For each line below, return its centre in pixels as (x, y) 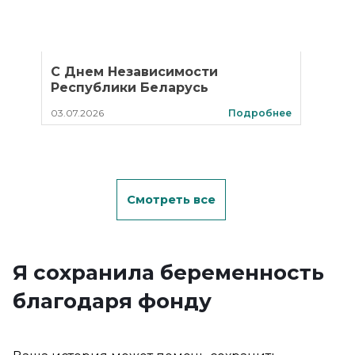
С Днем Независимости (134, 72)
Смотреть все (171, 200)
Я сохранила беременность (168, 273)
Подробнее (260, 113)
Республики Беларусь (130, 88)
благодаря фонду (112, 301)
